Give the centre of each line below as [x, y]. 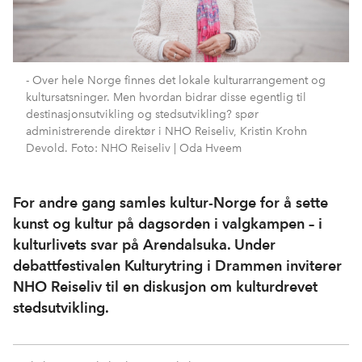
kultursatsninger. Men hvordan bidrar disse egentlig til [166, 97]
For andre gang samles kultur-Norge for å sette [170, 203]
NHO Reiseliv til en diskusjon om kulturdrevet [165, 287]
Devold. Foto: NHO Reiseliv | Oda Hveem [134, 148]
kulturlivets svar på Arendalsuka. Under [144, 245]
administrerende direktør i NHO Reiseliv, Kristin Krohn [166, 131]
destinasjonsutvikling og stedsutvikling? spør [142, 114]
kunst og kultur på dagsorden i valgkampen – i [168, 224]
